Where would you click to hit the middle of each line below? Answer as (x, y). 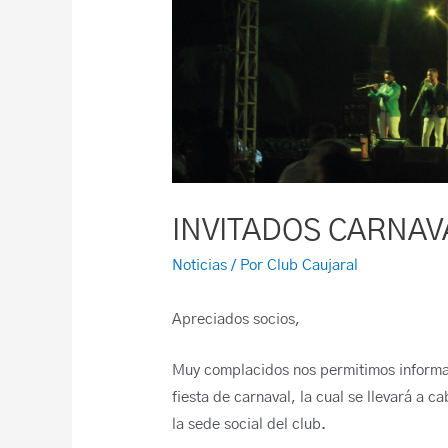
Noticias (200, 265)
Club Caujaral (313, 265)
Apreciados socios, (236, 319)
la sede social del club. (249, 424)
